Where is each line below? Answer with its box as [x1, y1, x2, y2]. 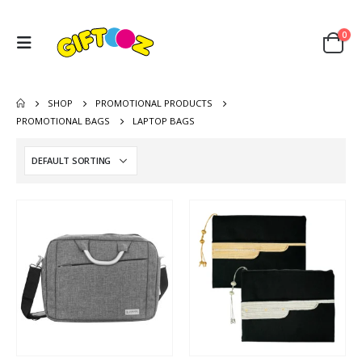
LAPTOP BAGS [133, 114, 195, 127]
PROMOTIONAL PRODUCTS [95, 96, 213, 109]
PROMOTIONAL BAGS [16, 114, 110, 127]
